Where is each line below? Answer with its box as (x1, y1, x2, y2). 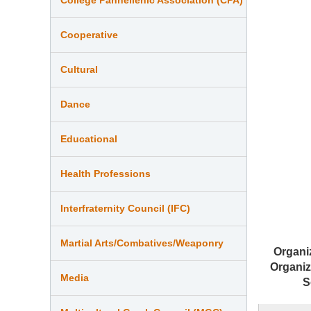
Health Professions (60, 167, 151, 179)
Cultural (60, 63, 98, 75)
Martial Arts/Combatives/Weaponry (60, 237, 224, 249)
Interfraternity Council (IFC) (60, 202, 190, 214)
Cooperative (60, 28, 118, 40)
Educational (60, 133, 117, 144)
